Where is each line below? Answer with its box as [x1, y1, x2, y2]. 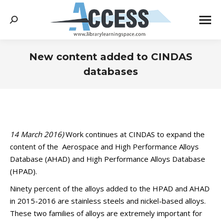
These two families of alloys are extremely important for [10, 208, 202, 218]
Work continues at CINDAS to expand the [64, 129, 205, 139]
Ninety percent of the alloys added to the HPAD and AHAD [10, 184, 210, 193]
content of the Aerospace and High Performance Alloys [10, 142, 199, 151]
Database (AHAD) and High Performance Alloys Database [10, 154, 205, 164]
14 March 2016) [10, 129, 64, 139]
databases [83, 66, 138, 77]
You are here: [110, 80, 156, 90]
